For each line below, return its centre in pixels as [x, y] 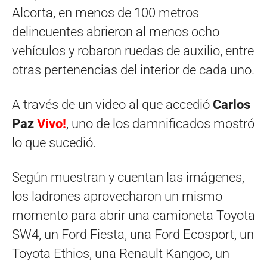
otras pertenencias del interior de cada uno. [133, 70]
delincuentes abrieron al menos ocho [116, 32]
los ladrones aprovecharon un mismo [117, 196]
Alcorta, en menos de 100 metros [105, 13]
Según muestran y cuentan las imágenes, [128, 177]
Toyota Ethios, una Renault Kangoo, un [121, 253]
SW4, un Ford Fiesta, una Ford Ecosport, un [133, 234]
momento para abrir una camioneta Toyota [133, 215]
